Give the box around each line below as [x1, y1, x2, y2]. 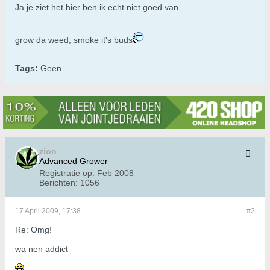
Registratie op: [39, 168, 95, 178]
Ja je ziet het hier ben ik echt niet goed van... [15, 2, 186, 13]
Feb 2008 [97, 168, 134, 178]
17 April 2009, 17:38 [15, 207, 81, 216]
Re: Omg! [15, 225, 52, 235]
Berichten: [39, 178, 78, 188]
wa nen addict [15, 244, 68, 254]
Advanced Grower [39, 156, 108, 166]
